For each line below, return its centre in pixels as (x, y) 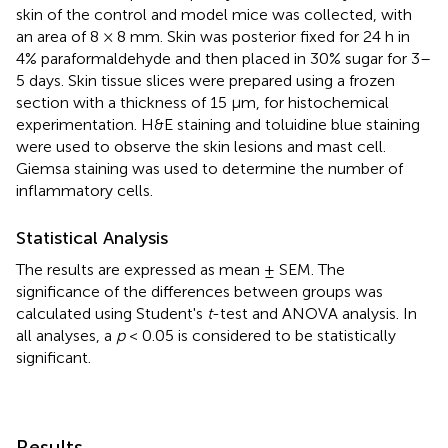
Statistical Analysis (92, 237)
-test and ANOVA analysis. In (314, 313)
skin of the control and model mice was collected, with (214, 14)
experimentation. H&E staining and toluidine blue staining (218, 124)
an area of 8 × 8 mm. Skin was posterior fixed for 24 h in (213, 36)
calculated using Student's (111, 313)
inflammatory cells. (84, 190)
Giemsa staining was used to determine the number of (209, 168)
